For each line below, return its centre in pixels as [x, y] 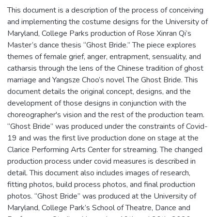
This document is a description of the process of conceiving [105, 10]
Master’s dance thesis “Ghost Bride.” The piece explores [102, 45]
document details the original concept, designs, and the [99, 91]
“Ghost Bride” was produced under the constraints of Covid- [108, 126]
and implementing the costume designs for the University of [108, 22]
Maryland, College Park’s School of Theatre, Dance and [99, 208]
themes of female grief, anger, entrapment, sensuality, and [104, 56]
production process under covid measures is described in [101, 161]
